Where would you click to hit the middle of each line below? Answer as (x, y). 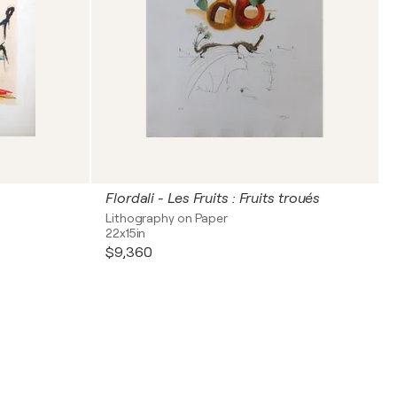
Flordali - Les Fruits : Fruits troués (213, 198)
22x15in (126, 233)
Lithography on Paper (167, 218)
